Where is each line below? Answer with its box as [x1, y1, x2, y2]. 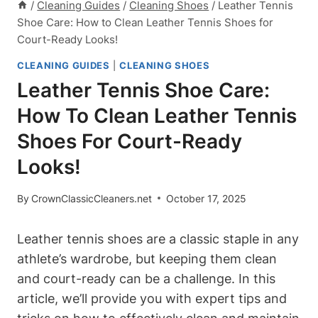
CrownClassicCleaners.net [31, 192, 153, 204]
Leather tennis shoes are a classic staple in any [17, 231, 299, 246]
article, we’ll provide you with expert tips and [17, 290, 287, 306]
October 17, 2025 [166, 192, 247, 204]
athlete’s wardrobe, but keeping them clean [17, 251, 277, 266]
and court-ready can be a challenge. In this [17, 270, 275, 286]
